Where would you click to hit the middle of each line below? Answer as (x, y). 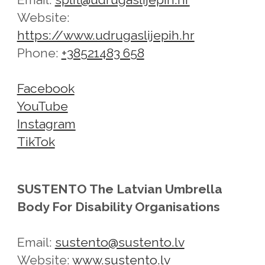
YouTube (42, 106)
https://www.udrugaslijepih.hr (106, 35)
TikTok (36, 141)
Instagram (46, 124)
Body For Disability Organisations (118, 206)
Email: (36, 242)
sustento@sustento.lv (119, 242)
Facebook (46, 88)
